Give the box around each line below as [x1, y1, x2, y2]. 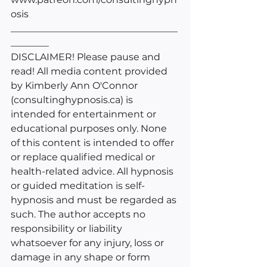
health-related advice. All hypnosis [11, 165, 176, 177]
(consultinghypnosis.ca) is [11, 94, 135, 105]
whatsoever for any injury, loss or [11, 237, 166, 249]
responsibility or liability [11, 222, 125, 234]
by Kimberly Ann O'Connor [11, 79, 140, 91]
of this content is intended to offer [11, 136, 176, 148]
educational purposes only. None [11, 122, 169, 134]
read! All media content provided [11, 65, 170, 77]
